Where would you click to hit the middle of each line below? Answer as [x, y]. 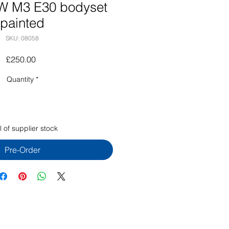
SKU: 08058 [22, 38]
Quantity [20, 79]
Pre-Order [22, 150]
